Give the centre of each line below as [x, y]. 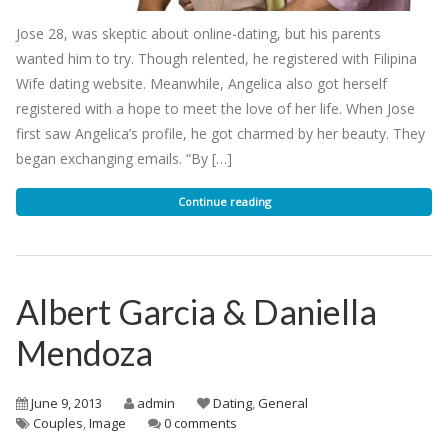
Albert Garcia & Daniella [196, 311]
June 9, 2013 [66, 402]
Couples [58, 422]
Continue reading [224, 201]
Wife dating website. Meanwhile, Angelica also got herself [201, 83]
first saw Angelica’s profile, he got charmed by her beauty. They [220, 133]
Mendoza [84, 352]
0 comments [200, 422]
